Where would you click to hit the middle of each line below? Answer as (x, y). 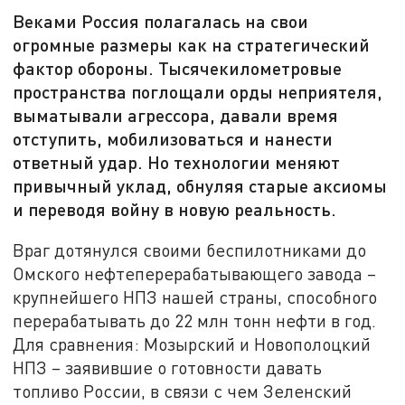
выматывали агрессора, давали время (176, 115)
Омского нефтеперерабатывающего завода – (195, 273)
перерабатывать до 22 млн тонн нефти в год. (195, 320)
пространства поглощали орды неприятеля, (198, 92)
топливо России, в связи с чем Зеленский (183, 391)
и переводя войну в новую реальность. (175, 209)
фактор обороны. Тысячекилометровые (178, 68)
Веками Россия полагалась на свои (161, 21)
